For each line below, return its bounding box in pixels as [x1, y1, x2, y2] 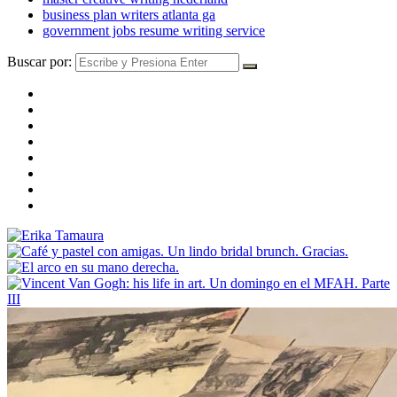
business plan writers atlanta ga [43, 6, 215, 22]
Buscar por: [7, 53, 72, 69]
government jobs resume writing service [43, 22, 265, 38]
